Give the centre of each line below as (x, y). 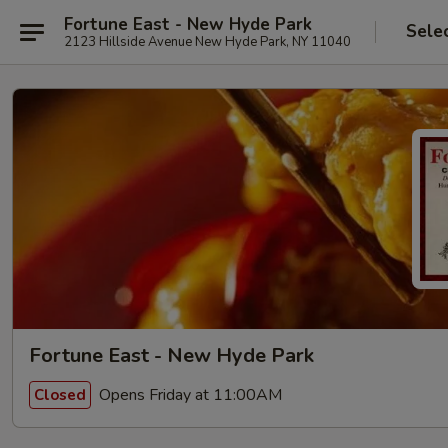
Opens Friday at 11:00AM (188, 394)
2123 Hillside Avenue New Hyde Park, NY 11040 (207, 41)
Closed (60, 394)
